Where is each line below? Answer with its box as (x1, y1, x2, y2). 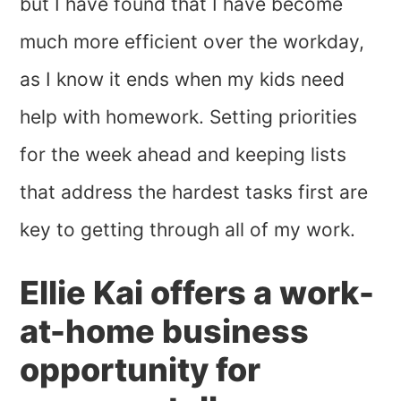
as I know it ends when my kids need (20, 68, 346, 91)
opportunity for (20, 350, 261, 390)
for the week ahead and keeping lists (20, 143, 347, 166)
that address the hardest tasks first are (20, 181, 369, 204)
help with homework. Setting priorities (20, 106, 358, 129)
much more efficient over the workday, (20, 30, 365, 54)
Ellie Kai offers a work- (20, 273, 375, 313)
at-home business (20, 311, 310, 352)
